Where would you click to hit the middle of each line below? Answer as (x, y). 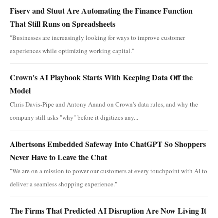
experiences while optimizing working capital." (72, 50)
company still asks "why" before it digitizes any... (74, 117)
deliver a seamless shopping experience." (64, 184)
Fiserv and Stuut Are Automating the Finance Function (101, 10)
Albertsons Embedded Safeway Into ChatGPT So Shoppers (108, 144)
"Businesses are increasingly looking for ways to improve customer (97, 37)
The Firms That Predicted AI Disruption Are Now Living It (108, 210)
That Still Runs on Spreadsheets (63, 23)
